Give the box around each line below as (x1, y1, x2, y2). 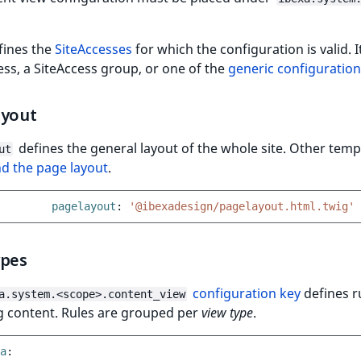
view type (201, 304, 253, 322)
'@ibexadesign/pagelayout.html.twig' (129, 200, 355, 213)
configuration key (193, 284, 301, 302)
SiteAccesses (55, 40, 132, 58)
